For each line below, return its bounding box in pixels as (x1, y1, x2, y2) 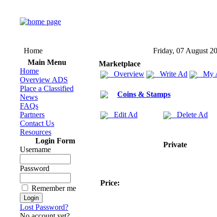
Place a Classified (20, 84, 74, 93)
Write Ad (154, 70, 187, 78)
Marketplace (99, 60, 140, 68)
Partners (20, 110, 45, 119)
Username (20, 145, 51, 154)
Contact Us (20, 119, 54, 127)
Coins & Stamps (117, 90, 170, 98)
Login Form (35, 137, 75, 145)
